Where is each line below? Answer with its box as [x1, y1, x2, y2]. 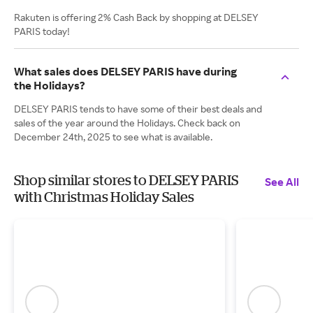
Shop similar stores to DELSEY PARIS [14, 172, 238, 188]
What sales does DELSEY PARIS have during [14, 64, 237, 78]
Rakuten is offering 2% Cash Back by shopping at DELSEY [14, 11, 259, 23]
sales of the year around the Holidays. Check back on [14, 117, 240, 129]
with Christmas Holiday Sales [14, 189, 194, 205]
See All [265, 175, 299, 189]
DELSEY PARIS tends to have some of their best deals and [14, 103, 262, 115]
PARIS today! [14, 25, 70, 37]
